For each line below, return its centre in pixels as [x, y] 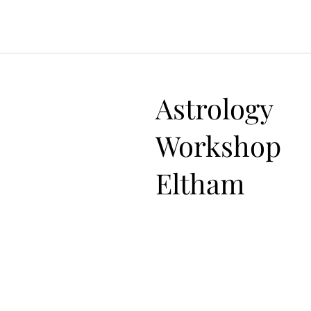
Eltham [200, 183]
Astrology [214, 108]
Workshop [218, 145]
